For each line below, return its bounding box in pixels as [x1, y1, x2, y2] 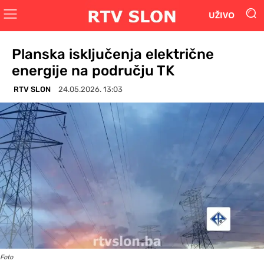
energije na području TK [12, 62, 174, 79]
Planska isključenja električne [12, 45, 214, 62]
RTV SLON [14, 84, 51, 94]
